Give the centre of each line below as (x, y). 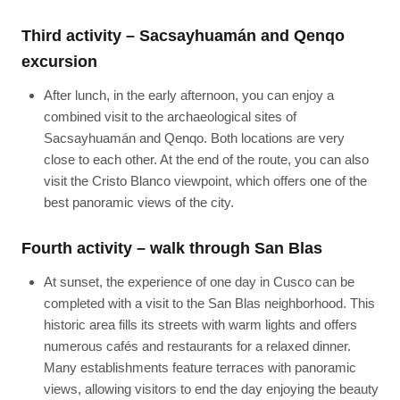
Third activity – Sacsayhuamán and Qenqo (183, 36)
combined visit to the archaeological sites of (170, 117)
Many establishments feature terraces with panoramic (200, 367)
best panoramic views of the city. (138, 203)
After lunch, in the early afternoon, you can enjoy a (188, 96)
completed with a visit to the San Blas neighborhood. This (209, 303)
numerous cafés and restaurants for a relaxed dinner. (197, 346)
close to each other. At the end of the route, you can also (206, 160)
